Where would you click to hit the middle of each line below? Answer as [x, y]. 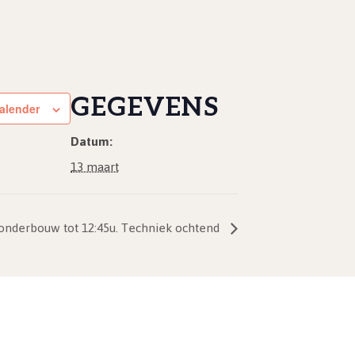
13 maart [95, 167]
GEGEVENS [145, 108]
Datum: [92, 141]
